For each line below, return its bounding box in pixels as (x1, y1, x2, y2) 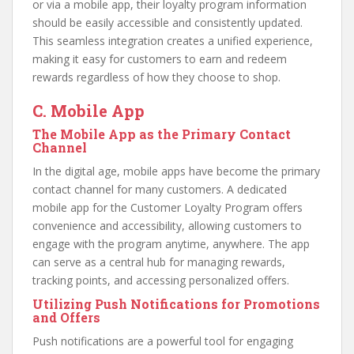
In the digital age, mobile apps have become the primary (32, 164, 320, 179)
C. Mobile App (32, 100, 145, 122)
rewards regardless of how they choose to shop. (32, 70, 281, 85)
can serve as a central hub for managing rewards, (32, 254, 285, 270)
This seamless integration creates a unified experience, (32, 33, 313, 49)
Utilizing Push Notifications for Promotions (32, 296, 320, 313)
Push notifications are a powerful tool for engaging (32, 333, 293, 349)
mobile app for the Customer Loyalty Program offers (32, 200, 303, 216)
